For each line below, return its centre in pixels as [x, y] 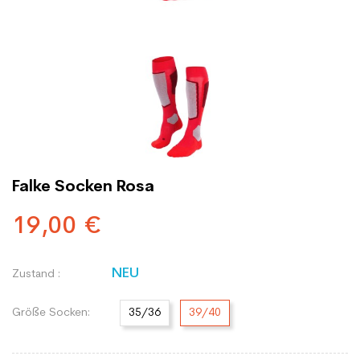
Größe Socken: [51, 313]
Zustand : [36, 274]
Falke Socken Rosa [83, 187]
